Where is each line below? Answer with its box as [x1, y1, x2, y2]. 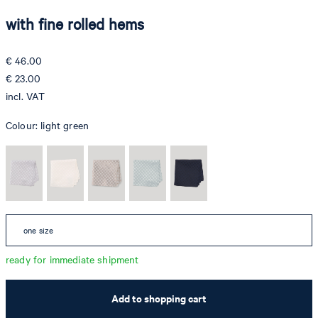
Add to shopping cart [111, 291, 207, 305]
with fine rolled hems [6, 13, 145, 34]
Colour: [6, 118, 41, 132]
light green [40, 118, 89, 132]
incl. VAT [6, 89, 45, 103]
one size [23, 224, 54, 236]
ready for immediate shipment [6, 252, 139, 266]
